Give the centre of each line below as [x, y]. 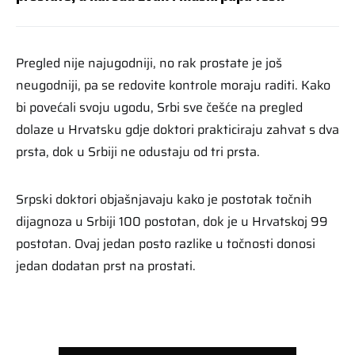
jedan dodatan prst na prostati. [106, 266]
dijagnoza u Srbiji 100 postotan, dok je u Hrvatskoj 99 [172, 222]
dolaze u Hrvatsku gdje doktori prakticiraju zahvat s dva [177, 130]
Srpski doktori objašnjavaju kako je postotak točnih [164, 200]
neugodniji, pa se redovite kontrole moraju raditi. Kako [173, 86]
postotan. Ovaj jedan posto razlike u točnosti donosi [166, 244]
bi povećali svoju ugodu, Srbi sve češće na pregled [159, 108]
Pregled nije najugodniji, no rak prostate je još [149, 63]
